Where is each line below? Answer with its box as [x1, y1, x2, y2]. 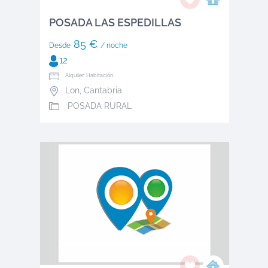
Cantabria [83, 86, 122, 96]
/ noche [100, 41, 127, 50]
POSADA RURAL [65, 100, 132, 111]
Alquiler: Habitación [65, 72, 113, 78]
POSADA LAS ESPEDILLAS [48, 16, 181, 29]
